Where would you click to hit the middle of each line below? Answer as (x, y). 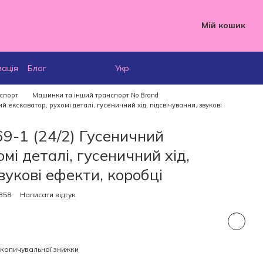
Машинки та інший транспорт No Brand (95, 95)
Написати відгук (48, 195)
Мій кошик (223, 25)
